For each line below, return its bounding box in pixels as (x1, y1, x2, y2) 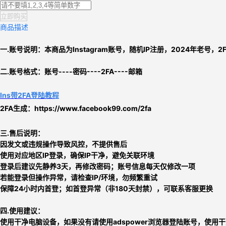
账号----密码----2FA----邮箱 (44, 67, 142, 76)
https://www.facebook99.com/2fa (34, 104, 151, 112)
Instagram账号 (73, 45, 122, 53)
